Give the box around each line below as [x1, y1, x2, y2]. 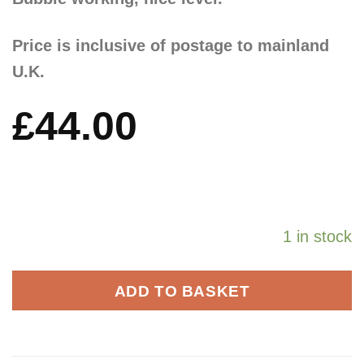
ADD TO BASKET [114, 281, 250, 300]
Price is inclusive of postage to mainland [12, 37, 329, 55]
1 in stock [283, 227, 352, 246]
